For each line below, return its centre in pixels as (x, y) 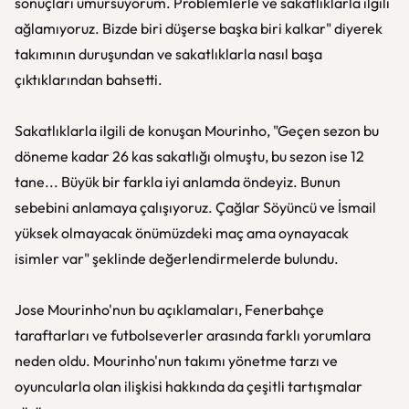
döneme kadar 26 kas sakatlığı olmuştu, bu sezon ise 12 (189, 156)
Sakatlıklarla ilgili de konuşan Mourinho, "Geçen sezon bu (197, 131)
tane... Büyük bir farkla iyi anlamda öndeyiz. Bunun (178, 182)
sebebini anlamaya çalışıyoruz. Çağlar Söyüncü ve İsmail (195, 207)
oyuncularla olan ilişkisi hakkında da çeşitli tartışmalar (189, 386)
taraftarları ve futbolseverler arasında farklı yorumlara (193, 335)
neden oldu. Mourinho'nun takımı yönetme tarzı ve (176, 361)
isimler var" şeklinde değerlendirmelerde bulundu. (177, 258)
